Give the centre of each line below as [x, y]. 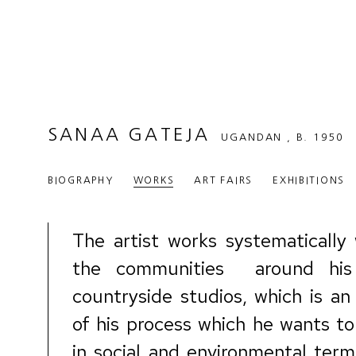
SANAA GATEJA [133, 134]
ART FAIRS [224, 180]
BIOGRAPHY [81, 180]
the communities [149, 268]
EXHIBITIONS [309, 180]
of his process [132, 324]
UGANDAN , [259, 137]
